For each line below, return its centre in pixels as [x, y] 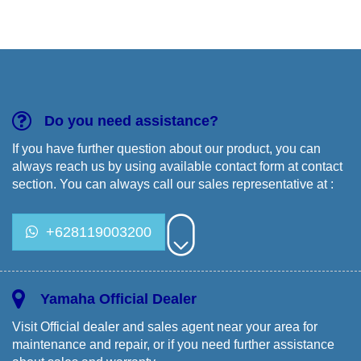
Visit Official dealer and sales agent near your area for [165, 326]
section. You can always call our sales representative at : [173, 184]
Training [52, 16]
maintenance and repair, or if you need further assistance [173, 344]
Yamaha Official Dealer [118, 299]
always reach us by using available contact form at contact [177, 166]
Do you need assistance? [131, 120]
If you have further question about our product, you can [166, 148]
